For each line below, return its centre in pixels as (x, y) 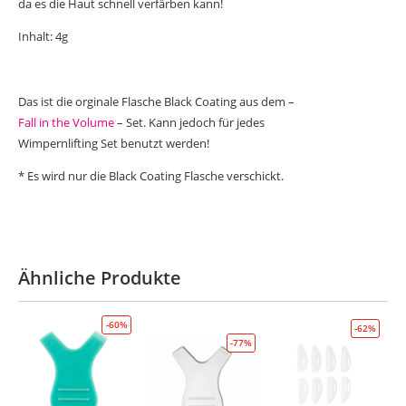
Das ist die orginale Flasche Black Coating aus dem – (157, 101)
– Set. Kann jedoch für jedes (190, 122)
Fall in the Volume (67, 122)
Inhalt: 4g (43, 36)
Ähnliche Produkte (100, 277)
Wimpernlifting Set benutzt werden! (114, 143)
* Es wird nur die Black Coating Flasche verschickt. (151, 175)
